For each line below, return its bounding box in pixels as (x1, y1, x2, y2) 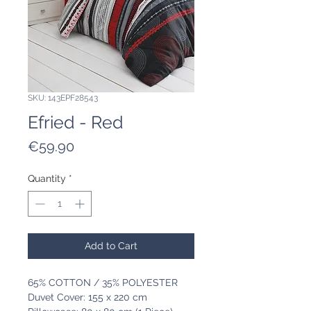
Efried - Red (28, 112, 124, 133)
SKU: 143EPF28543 (28, 93, 98, 103)
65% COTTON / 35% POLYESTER (28, 277, 178, 289)
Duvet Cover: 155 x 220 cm (28, 292, 147, 303)
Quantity (28, 173, 66, 185)
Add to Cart (85, 240, 137, 252)
